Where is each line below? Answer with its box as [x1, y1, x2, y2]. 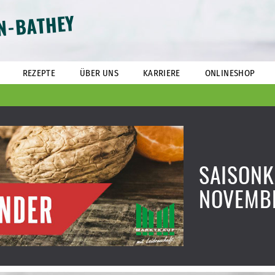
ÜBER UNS [80, 68, 118, 79]
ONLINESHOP [204, 68, 255, 79]
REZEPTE [22, 68, 56, 79]
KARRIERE [142, 68, 180, 79]
